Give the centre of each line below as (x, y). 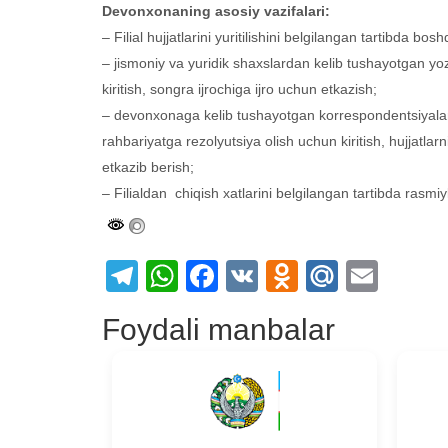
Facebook (289, 275)
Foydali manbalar (218, 329)
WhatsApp (252, 275)
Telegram (204, 275)
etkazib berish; (150, 167)
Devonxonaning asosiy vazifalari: (216, 11)
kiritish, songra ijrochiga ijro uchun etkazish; (241, 89)
